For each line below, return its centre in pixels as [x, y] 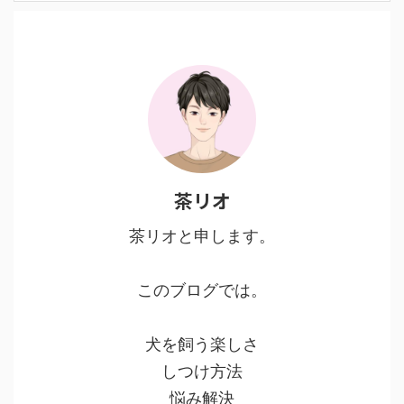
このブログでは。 [202, 289]
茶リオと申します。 [202, 235]
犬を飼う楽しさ [202, 344]
